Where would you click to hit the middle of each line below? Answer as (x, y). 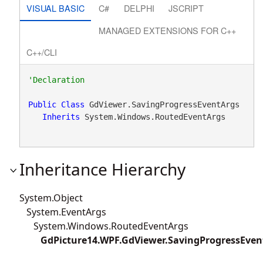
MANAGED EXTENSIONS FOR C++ (168, 30)
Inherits (61, 117)
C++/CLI (41, 52)
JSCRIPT (186, 8)
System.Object (51, 198)
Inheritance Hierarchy (102, 169)
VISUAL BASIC (55, 8)
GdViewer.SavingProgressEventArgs (164, 104)
